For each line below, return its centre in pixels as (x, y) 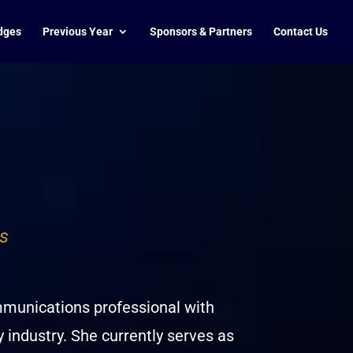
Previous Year (78, 32)
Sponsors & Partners (201, 32)
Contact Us (301, 32)
